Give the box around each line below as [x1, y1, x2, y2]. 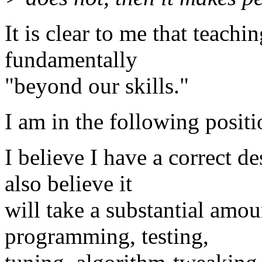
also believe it [5, 170, 132, 196]
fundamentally [5, 46, 137, 72]
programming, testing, [5, 223, 209, 249]
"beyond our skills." [5, 73, 189, 98]
